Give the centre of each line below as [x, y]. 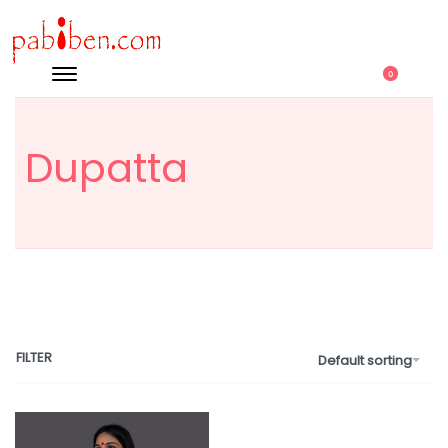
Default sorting [365, 360]
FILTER [34, 358]
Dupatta [106, 168]
